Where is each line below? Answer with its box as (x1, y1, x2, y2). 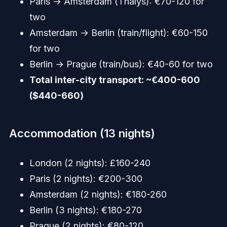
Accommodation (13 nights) (9, 127, 155, 140)
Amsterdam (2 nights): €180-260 (29, 189, 167, 200)
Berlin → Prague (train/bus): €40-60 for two (29, 59, 213, 70)
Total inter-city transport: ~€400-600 (29, 74, 200, 86)
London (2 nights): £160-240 (29, 158, 150, 169)
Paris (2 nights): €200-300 (29, 173, 142, 184)
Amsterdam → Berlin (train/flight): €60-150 (29, 27, 208, 39)
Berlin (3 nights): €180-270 (29, 205, 142, 216)
